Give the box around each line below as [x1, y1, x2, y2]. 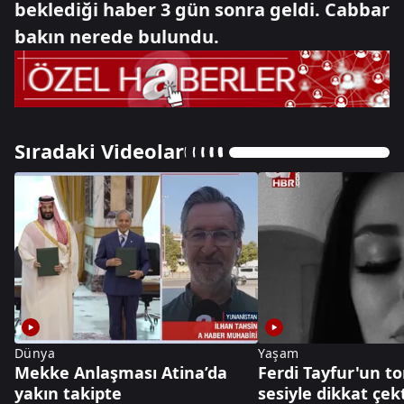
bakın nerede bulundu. [14, 24, 219, 49]
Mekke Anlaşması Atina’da [14, 362, 227, 384]
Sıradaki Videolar [14, 136, 184, 164]
